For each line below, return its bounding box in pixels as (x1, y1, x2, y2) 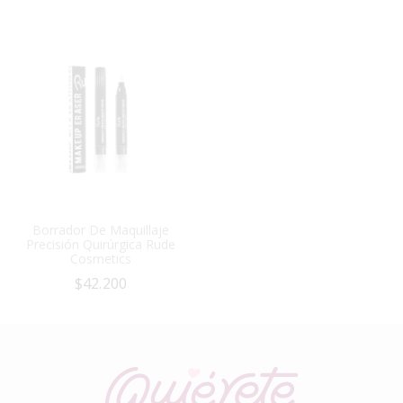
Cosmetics (70, 249, 131, 267)
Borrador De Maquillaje (32, 220, 169, 238)
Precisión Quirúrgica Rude (26, 235, 175, 253)
